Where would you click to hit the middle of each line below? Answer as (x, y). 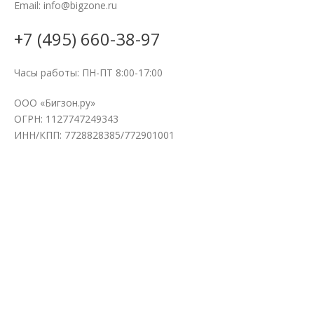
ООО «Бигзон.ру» (55, 103)
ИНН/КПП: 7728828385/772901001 (94, 135)
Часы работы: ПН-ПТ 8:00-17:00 (88, 73)
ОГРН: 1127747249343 (66, 119)
